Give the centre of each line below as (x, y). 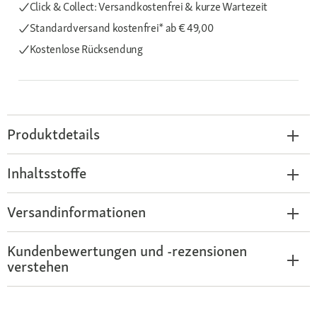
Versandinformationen (76, 212)
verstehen (38, 266)
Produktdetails (53, 134)
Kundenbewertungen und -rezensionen (127, 251)
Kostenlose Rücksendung (86, 49)
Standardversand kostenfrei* (97, 28)
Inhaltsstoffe (47, 173)
